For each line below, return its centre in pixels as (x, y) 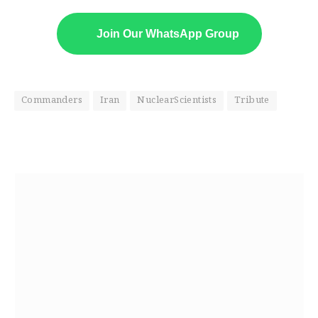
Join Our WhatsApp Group (168, 34)
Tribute (252, 101)
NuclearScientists (177, 101)
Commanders (52, 101)
